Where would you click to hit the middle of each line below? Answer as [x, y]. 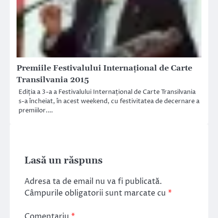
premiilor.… [36, 110]
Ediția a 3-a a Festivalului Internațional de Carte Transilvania [107, 92]
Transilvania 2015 [53, 80]
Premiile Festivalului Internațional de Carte [104, 68]
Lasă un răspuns [64, 161]
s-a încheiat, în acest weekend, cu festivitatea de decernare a [109, 101]
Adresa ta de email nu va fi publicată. [93, 182]
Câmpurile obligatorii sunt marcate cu [96, 193]
